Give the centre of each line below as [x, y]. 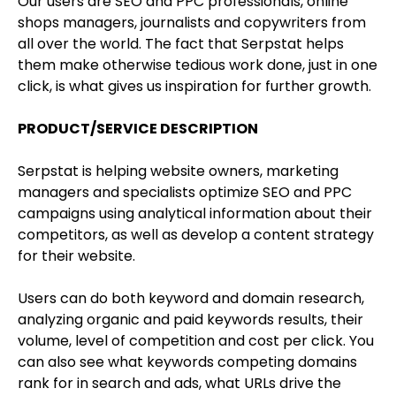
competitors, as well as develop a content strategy [196, 235]
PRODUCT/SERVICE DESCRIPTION [138, 129]
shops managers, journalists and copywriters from [192, 23]
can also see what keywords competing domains [187, 362]
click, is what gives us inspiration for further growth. [194, 87]
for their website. [76, 256]
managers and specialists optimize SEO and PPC [185, 193]
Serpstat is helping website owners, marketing [178, 171]
